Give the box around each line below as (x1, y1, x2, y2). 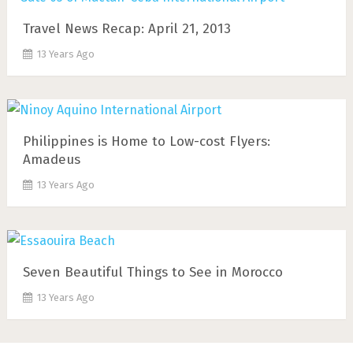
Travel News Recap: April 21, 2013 (22, 20, 231, 37)
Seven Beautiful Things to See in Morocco (22, 264, 283, 281)
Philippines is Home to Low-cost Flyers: (22, 133, 270, 150)
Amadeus (22, 151, 80, 168)
